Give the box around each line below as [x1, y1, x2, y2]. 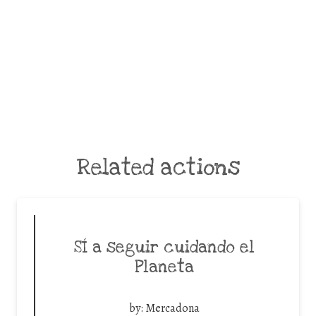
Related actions [76, 154, 240, 182]
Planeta [135, 257, 194, 279]
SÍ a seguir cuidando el [74, 237, 255, 259]
